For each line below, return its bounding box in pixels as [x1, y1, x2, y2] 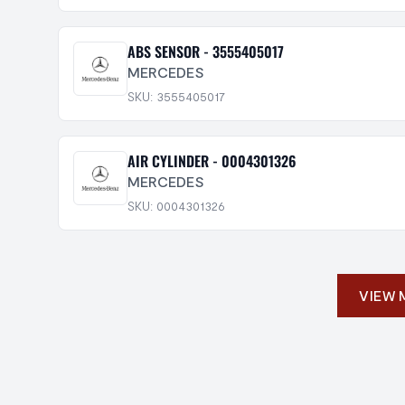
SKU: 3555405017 [127, 89, 225, 104]
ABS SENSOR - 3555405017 [127, 41, 284, 62]
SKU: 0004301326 [127, 198, 225, 213]
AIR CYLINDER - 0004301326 [127, 150, 297, 172]
